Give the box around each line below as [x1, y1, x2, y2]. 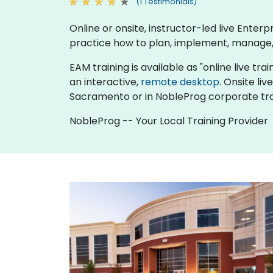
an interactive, [69, 74, 141, 89]
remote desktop [141, 74, 219, 89]
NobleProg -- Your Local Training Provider [69, 113, 268, 128]
